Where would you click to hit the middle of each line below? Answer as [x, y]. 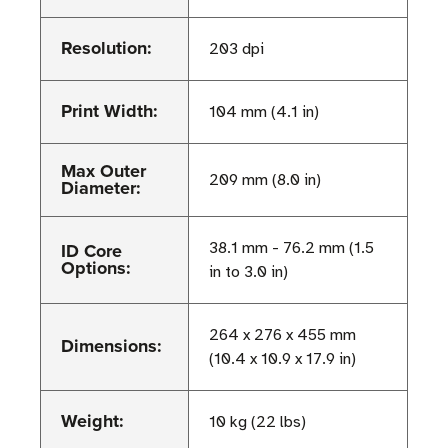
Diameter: [101, 188]
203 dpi [236, 49]
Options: [96, 268]
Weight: [92, 421]
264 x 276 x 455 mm [282, 335]
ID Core [91, 251]
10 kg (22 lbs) [257, 422]
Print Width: [109, 111]
